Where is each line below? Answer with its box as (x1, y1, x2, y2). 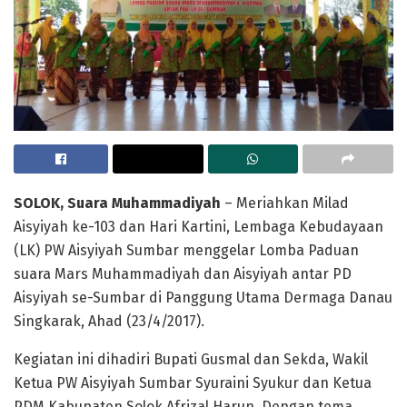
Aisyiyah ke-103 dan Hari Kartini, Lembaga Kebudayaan (14, 217, 383, 235)
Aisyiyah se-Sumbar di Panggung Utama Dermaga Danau (14, 288, 392, 306)
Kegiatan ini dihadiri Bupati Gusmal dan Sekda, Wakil (14, 350, 368, 368)
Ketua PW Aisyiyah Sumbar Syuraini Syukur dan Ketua (14, 373, 372, 392)
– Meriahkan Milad (221, 194, 349, 212)
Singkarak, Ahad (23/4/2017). (14, 312, 204, 330)
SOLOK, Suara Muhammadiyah (14, 194, 221, 212)
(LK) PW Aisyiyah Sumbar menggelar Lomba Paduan (14, 241, 359, 259)
